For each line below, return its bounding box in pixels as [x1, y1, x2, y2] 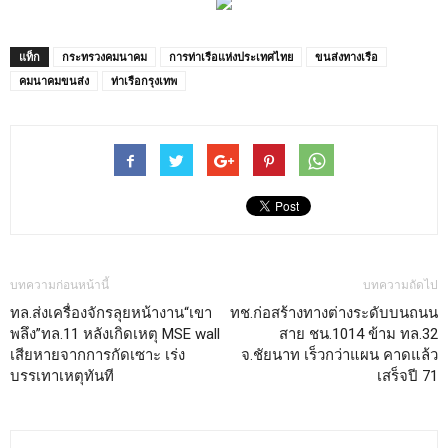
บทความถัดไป [363, 278, 438, 293]
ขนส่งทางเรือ [315, 49, 378, 65]
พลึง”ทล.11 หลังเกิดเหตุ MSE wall [10, 325, 220, 344]
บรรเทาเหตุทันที [10, 367, 114, 386]
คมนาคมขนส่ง [19, 73, 89, 89]
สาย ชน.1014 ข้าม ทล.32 [279, 325, 438, 344]
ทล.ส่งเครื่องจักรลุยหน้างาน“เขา [10, 304, 212, 323]
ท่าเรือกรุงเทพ [111, 73, 177, 89]
